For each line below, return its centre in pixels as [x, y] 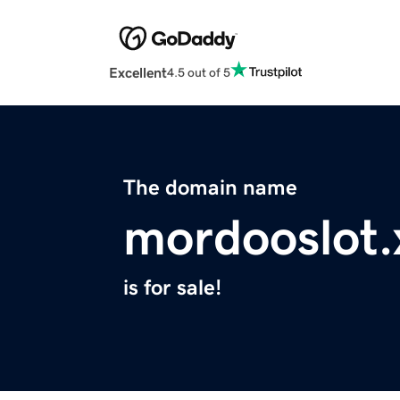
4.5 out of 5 [199, 72]
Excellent [138, 73]
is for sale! [172, 288]
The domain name [210, 188]
